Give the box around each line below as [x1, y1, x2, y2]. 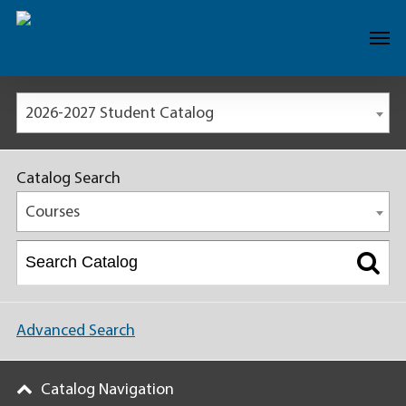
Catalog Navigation [41, 382, 174, 399]
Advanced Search [16, 322, 135, 340]
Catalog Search [16, 170, 121, 188]
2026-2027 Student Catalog [25, 105, 214, 122]
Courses [25, 204, 80, 221]
